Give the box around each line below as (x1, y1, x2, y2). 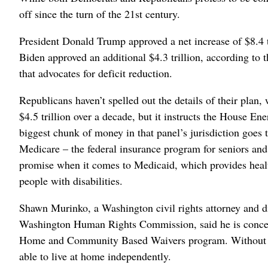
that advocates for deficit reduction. (19, 65, 172, 80)
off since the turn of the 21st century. (19, 6, 180, 21)
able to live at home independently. (19, 248, 171, 263)
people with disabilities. (19, 173, 123, 188)
